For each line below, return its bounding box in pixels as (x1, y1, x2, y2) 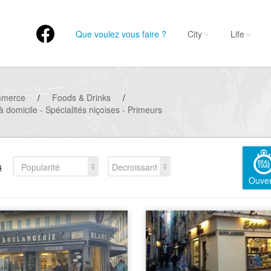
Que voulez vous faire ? (76, 28, 166, 40)
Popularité (21, 160, 60, 173)
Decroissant (111, 160, 157, 173)
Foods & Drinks (52, 91, 111, 103)
